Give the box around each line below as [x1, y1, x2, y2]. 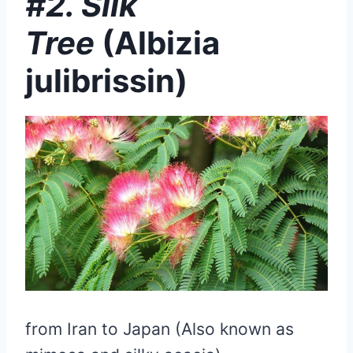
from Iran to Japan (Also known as [25, 318, 294, 339]
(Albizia [102, 23, 220, 62]
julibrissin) [25, 61, 188, 100]
